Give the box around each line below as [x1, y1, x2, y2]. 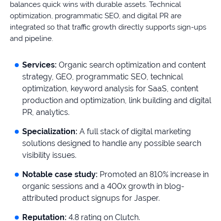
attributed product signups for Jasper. [22, 193, 160, 203]
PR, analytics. [22, 107, 70, 117]
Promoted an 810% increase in [98, 169, 209, 179]
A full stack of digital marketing [77, 126, 191, 136]
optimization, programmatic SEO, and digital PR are [10, 11, 182, 20]
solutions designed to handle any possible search [22, 138, 201, 148]
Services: [22, 60, 59, 70]
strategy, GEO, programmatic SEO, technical [22, 72, 183, 81]
